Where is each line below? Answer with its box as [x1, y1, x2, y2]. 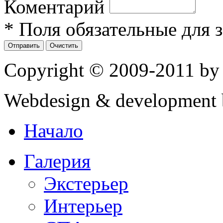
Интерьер [44, 195, 122, 217]
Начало [24, 119, 83, 141]
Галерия [24, 150, 91, 172]
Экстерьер [44, 172, 128, 194]
